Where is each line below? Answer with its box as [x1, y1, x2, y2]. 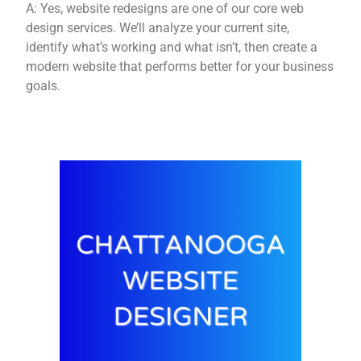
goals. [26, 77, 61, 93]
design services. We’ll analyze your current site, [26, 19, 290, 35]
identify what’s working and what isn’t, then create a [26, 39, 318, 55]
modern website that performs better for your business [26, 58, 334, 74]
